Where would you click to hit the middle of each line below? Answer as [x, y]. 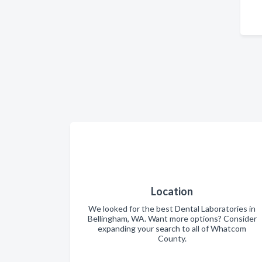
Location [172, 191]
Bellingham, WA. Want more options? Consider [172, 218]
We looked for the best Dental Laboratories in [172, 208]
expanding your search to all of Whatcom [172, 228]
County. [172, 238]
